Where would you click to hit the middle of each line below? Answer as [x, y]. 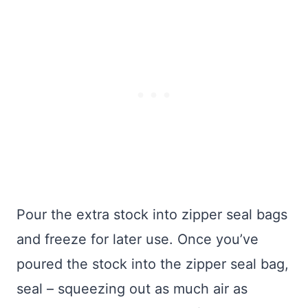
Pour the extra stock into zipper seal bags [152, 215]
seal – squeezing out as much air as [132, 289]
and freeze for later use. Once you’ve [137, 240]
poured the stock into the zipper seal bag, [153, 264]
